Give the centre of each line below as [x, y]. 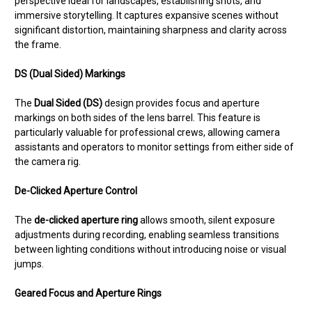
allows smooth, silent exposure [206, 220]
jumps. [29, 264]
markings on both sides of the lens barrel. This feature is [138, 118]
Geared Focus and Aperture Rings [88, 294]
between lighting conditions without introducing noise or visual [150, 250]
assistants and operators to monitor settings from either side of [154, 147]
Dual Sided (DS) [68, 103]
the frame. [38, 45]
